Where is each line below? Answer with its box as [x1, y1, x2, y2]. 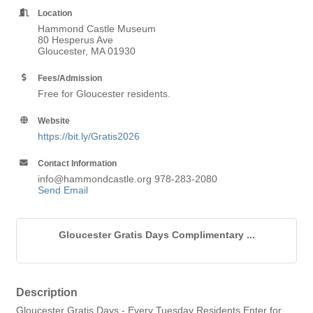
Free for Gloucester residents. [38, 88, 173, 99]
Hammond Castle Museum [38, 23, 156, 34]
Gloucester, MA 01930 [38, 45, 136, 57]
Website [38, 116, 70, 125]
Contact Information [38, 159, 117, 168]
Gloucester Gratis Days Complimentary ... [58, 229, 255, 240]
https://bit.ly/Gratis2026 [38, 131, 140, 142]
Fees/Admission [38, 73, 102, 82]
